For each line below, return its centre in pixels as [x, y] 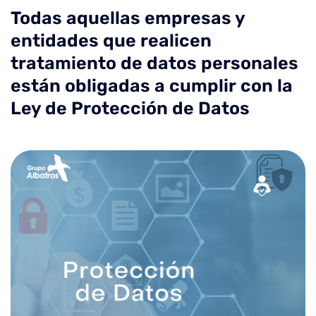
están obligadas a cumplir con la [152, 86]
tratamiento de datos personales [154, 63]
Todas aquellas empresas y [128, 18]
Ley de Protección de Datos [130, 108]
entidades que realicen [111, 41]
